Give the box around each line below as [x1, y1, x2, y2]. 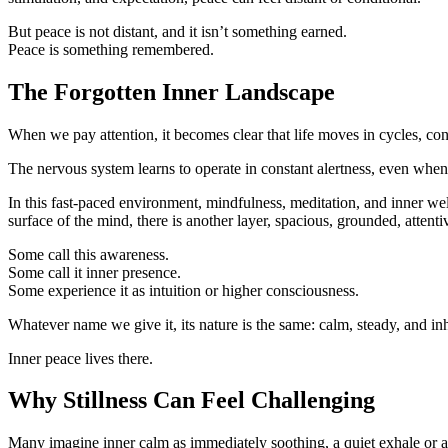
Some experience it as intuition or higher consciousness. [8, 281, 359, 299]
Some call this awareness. [8, 245, 169, 263]
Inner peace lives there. [8, 349, 153, 367]
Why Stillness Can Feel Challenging [8, 387, 375, 414]
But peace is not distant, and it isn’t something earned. [8, 22, 347, 40]
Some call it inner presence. [8, 263, 181, 281]
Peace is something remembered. [8, 40, 214, 58]
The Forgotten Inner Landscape [8, 78, 335, 105]
